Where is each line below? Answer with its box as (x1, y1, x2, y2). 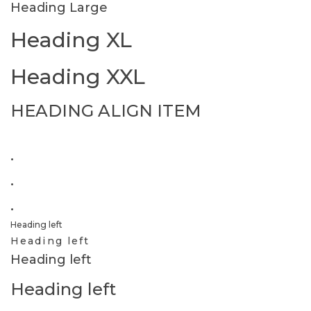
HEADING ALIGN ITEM (10, 101, 201, 121)
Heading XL (10, 27, 132, 53)
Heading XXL (10, 64, 145, 90)
